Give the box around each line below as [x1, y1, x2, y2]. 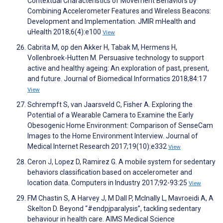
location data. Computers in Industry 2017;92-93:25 [27, 179, 189, 187]
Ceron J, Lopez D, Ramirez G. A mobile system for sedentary [27, 158, 216, 166]
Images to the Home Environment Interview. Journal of [27, 132, 198, 140]
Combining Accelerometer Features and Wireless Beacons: [27, 7, 211, 15]
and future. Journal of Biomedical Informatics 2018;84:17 [27, 75, 207, 83]
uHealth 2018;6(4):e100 [27, 28, 103, 36]
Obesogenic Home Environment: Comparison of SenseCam [27, 121, 213, 130]
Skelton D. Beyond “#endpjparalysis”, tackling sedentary [27, 205, 201, 213]
